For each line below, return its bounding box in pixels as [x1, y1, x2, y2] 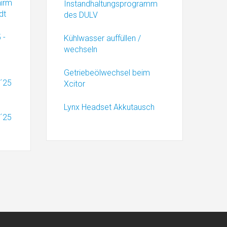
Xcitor [64, 79, 85, 89]
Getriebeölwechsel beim [64, 68, 150, 78]
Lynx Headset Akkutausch [64, 102, 155, 112]
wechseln [64, 45, 97, 54]
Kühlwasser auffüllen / [64, 33, 141, 43]
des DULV [64, 10, 98, 20]
